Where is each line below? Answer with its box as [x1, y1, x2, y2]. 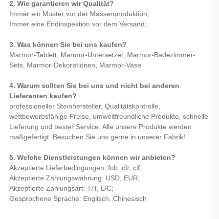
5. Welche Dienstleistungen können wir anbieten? [9, 153, 177, 161]
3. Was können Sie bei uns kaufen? [9, 40, 129, 48]
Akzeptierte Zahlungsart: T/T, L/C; [9, 184, 115, 192]
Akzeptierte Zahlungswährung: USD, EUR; [9, 174, 142, 182]
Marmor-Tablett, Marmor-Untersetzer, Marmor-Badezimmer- [9, 50, 196, 59]
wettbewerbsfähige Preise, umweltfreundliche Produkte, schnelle [9, 112, 208, 120]
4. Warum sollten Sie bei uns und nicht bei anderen [9, 81, 179, 89]
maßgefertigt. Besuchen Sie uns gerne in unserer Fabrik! [9, 132, 187, 141]
